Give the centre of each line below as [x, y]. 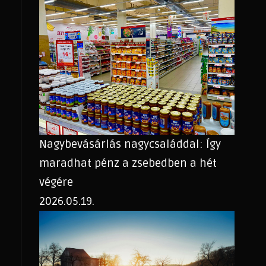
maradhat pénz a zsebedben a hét [128, 164]
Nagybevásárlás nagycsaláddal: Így [130, 145]
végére [56, 183]
